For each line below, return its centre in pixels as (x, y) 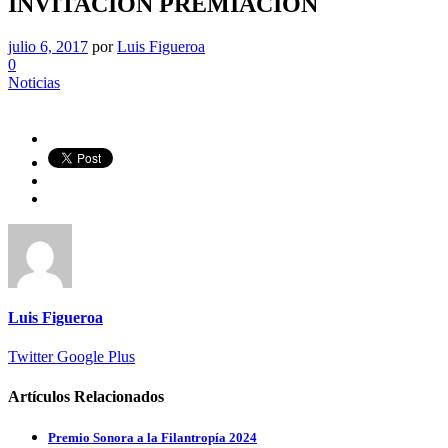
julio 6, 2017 (48, 46)
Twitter (30, 357)
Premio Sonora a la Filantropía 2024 (152, 437)
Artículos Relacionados (86, 396)
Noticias (34, 82)
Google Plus (94, 357)
